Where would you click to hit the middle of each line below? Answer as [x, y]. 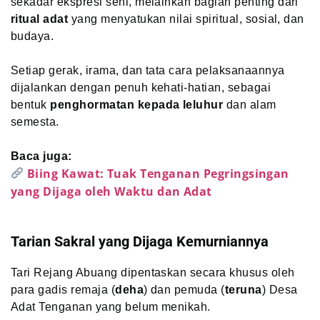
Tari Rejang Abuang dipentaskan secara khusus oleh [153, 272]
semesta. [35, 121]
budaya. [32, 36]
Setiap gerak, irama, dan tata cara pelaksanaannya [148, 70]
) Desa [280, 289]
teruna [243, 289]
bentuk [31, 104]
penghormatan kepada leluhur [137, 104]
